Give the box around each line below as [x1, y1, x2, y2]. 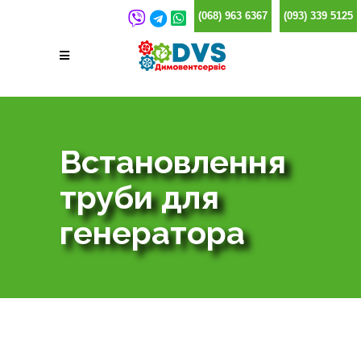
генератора [60, 214, 245, 251]
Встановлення [60, 143, 286, 180]
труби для [60, 178, 219, 216]
